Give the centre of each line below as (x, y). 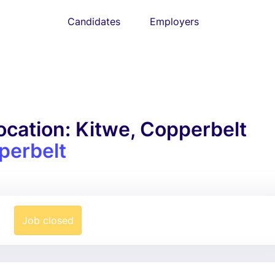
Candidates (94, 21)
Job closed (48, 220)
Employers (174, 21)
